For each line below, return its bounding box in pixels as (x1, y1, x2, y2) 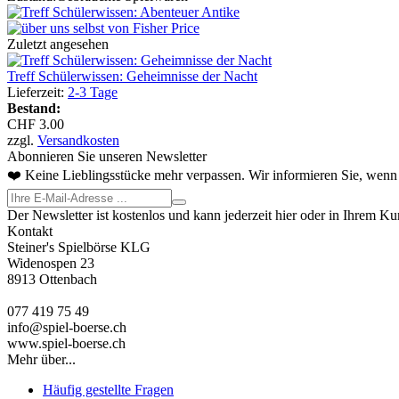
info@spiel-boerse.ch (7, 319, 126, 335)
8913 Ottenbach (7, 271, 97, 287)
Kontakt (7, 223, 53, 239)
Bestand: (7, 100, 61, 116)
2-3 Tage (68, 84, 118, 100)
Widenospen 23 (7, 255, 94, 271)
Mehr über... (7, 351, 76, 367)
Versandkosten (37, 132, 119, 148)
